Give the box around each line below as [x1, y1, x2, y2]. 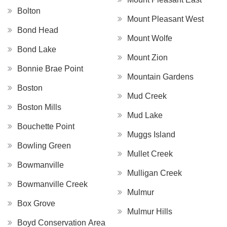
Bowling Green [17, 141, 71, 150]
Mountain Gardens [127, 72, 194, 81]
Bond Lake [17, 45, 56, 54]
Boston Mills [17, 102, 61, 111]
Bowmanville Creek [17, 179, 88, 188]
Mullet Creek [127, 149, 173, 158]
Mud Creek [127, 91, 167, 100]
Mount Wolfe [127, 33, 172, 43]
